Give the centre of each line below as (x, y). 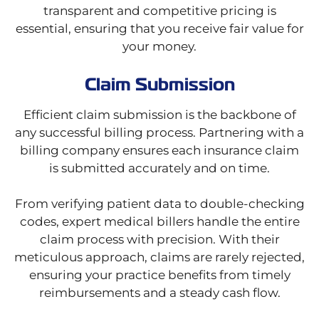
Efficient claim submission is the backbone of (159, 115)
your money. (159, 47)
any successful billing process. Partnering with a (159, 133)
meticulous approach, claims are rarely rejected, (159, 257)
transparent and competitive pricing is (159, 11)
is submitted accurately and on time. (159, 168)
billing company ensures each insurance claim (159, 151)
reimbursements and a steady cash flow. (159, 293)
